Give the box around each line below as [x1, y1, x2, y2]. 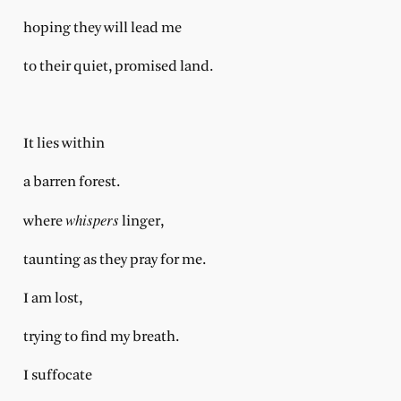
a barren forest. [22, 174, 124, 190]
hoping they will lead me [22, 21, 185, 37]
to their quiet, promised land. [22, 59, 213, 75]
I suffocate [22, 367, 92, 383]
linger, [118, 214, 164, 230]
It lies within [22, 135, 108, 151]
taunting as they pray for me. [22, 252, 209, 269]
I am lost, [22, 290, 82, 306]
